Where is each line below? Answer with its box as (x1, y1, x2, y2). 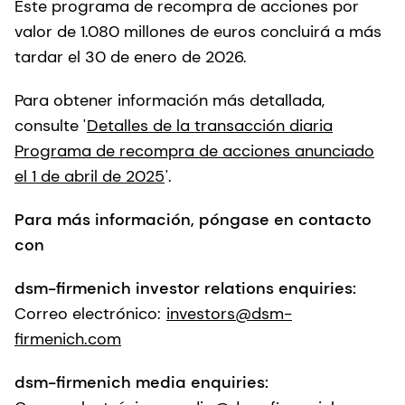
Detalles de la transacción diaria (87, 114, 333, 137)
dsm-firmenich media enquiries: (14, 371, 268, 393)
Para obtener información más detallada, (14, 89, 325, 111)
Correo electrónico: (14, 302, 165, 325)
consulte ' (14, 114, 86, 137)
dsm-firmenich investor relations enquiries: (14, 277, 356, 299)
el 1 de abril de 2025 (14, 165, 165, 187)
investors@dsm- (166, 302, 292, 325)
